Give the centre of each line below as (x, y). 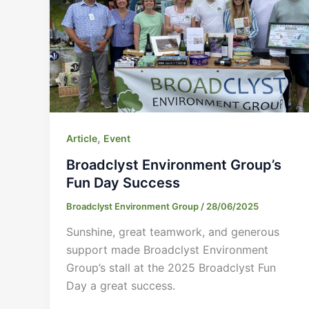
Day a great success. (121, 286)
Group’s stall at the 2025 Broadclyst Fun (171, 268)
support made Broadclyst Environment (167, 250)
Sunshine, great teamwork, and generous (173, 232)
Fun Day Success (123, 182)
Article (82, 138)
